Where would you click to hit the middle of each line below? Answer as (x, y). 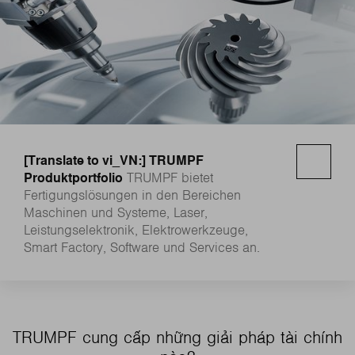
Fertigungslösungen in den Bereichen (132, 196)
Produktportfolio (73, 179)
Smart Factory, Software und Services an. (142, 248)
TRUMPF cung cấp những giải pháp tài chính (177, 338)
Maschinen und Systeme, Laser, (116, 214)
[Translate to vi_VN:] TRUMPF (114, 161)
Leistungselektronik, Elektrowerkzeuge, (136, 231)
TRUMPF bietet (170, 179)
